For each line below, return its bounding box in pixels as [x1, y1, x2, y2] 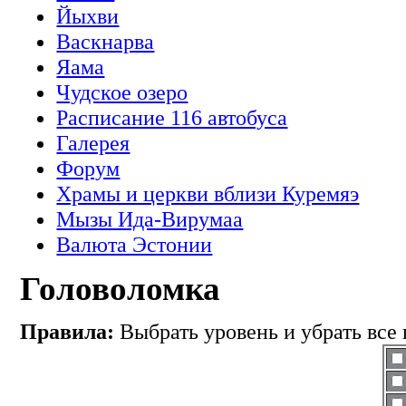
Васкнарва [56, 29, 155, 54]
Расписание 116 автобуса [56, 105, 288, 130]
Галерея [56, 130, 130, 156]
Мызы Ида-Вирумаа [56, 207, 244, 232]
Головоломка [20, 269, 221, 307]
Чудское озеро [56, 80, 188, 105]
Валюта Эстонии [56, 232, 213, 257]
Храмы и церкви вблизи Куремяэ [56, 181, 360, 207]
